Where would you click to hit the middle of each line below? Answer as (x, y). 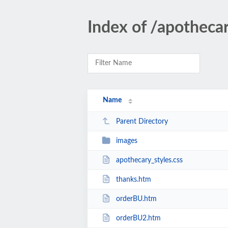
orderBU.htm (136, 199)
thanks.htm (133, 179)
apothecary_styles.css (149, 160)
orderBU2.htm (138, 218)
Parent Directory (142, 121)
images (126, 141)
